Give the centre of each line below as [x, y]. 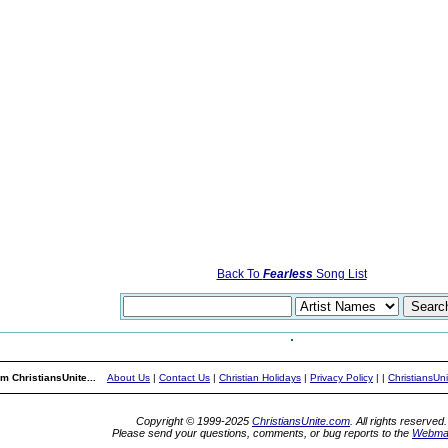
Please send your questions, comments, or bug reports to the [262, 433]
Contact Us [184, 377]
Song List [339, 274]
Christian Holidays [260, 377]
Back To [239, 274]
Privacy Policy [341, 377]
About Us [128, 377]
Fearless [287, 274]
